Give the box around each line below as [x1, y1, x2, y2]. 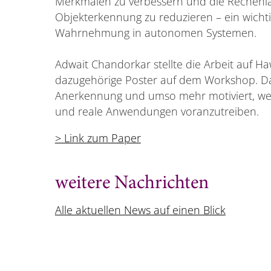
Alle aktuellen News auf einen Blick [54, 203, 226, 218]
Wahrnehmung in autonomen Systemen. [54, 25, 256, 41]
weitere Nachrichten [54, 174, 209, 194]
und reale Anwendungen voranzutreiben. [54, 104, 259, 119]
